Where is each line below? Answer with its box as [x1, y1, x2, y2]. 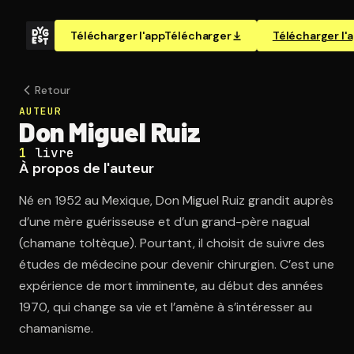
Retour [35, 83, 70, 97]
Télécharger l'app [70, 28, 165, 43]
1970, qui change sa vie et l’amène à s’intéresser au [19, 299, 312, 315]
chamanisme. [19, 320, 93, 337]
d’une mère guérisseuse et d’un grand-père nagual [19, 213, 310, 230]
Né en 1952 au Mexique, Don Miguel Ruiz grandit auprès [19, 192, 333, 209]
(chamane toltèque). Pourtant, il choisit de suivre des [19, 235, 325, 251]
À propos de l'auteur [19, 159, 154, 178]
